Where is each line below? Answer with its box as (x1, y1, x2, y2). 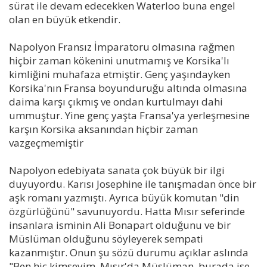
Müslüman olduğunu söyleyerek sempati (9, 231, 203, 246)
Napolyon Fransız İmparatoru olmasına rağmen (9, 39, 235, 54)
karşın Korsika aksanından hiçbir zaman (9, 122, 198, 136)
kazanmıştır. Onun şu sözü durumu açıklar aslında (9, 245, 249, 259)
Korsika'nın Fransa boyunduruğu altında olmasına (9, 80, 247, 95)
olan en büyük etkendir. (9, 12, 120, 26)
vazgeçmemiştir (9, 135, 83, 150)
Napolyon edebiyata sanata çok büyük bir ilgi (9, 163, 225, 177)
